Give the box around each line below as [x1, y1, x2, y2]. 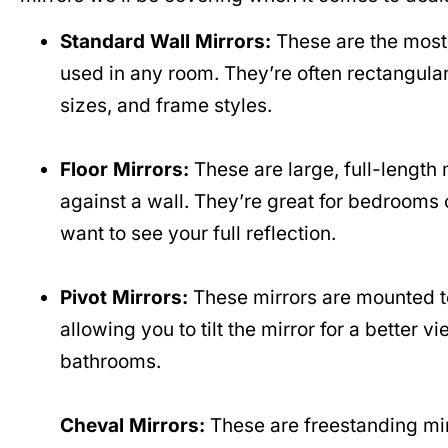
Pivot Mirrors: [60, 286, 188, 310]
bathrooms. [60, 350, 161, 374]
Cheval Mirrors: [60, 414, 205, 438]
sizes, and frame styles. [60, 94, 272, 118]
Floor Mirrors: [60, 158, 189, 182]
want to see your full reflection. [60, 222, 336, 246]
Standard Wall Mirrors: [60, 30, 271, 54]
